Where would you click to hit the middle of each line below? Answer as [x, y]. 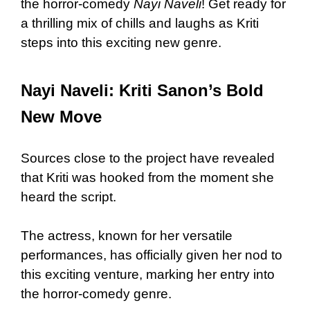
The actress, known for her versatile [127, 235]
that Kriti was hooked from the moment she [147, 177]
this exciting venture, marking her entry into [148, 274]
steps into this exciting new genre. [121, 42]
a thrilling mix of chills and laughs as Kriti [140, 23]
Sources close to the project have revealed [148, 158]
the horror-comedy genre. [96, 293]
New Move [61, 116]
